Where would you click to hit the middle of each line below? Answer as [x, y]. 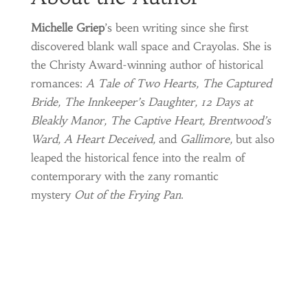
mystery [52, 195]
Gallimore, [206, 139]
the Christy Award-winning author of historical [147, 65]
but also [253, 139]
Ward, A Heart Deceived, [95, 139]
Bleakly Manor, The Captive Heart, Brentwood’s [151, 120]
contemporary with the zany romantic [124, 176]
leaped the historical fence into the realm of [137, 157]
